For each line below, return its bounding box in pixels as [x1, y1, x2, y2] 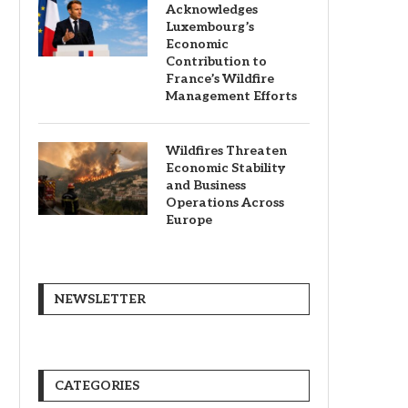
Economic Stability [166, 160, 285, 176]
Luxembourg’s [166, 19, 254, 35]
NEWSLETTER [55, 291, 146, 307]
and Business [166, 178, 246, 193]
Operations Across [166, 195, 284, 210]
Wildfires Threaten [166, 143, 287, 158]
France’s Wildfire [166, 71, 274, 87]
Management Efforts [166, 88, 297, 104]
